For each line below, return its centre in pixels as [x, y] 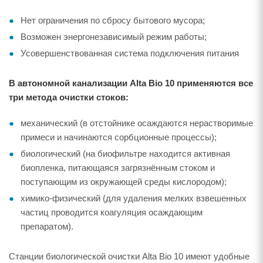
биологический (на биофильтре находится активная [125, 154]
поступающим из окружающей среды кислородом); [124, 182]
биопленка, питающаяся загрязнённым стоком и [118, 168]
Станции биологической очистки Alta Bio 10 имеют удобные [129, 256]
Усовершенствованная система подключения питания [130, 53]
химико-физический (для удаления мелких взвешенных [134, 198]
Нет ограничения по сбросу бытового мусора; [113, 20]
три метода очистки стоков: [69, 97]
